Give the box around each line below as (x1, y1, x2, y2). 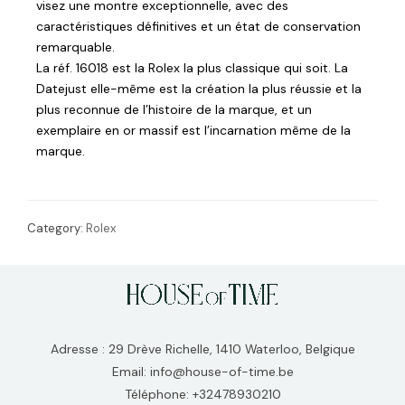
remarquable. (36, 38, 115, 55)
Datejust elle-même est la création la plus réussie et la (36, 80, 362, 97)
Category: (27, 220, 86, 236)
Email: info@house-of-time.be (111, 363, 294, 381)
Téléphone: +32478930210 (124, 386, 281, 403)
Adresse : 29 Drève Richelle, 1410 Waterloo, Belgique (50, 341, 355, 358)
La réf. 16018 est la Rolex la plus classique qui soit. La (36, 59, 348, 76)
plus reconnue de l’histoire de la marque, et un (36, 100, 312, 118)
